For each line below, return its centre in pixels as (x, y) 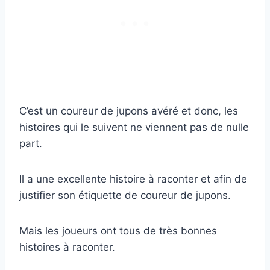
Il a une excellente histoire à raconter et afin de (133, 179)
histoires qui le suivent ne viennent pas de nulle (134, 127)
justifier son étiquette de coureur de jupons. (125, 196)
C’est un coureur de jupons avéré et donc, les (129, 111)
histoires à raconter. (67, 247)
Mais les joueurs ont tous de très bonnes (118, 231)
